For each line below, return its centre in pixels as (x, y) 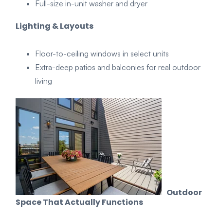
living (44, 81)
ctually (86, 202)
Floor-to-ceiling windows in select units (102, 53)
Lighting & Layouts (54, 26)
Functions (122, 202)
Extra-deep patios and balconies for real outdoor (118, 67)
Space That (39, 202)
